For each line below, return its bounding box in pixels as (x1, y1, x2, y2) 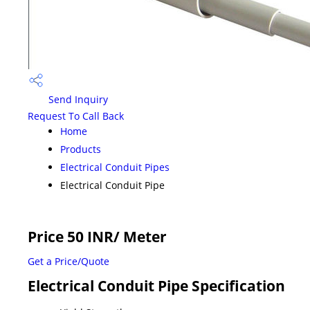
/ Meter (113, 226, 167, 246)
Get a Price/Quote (28, 254, 109, 268)
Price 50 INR (28, 226, 113, 246)
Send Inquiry (46, 92, 108, 106)
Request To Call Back (28, 109, 124, 122)
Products (60, 142, 101, 156)
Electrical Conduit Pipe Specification (28, 275, 285, 295)
